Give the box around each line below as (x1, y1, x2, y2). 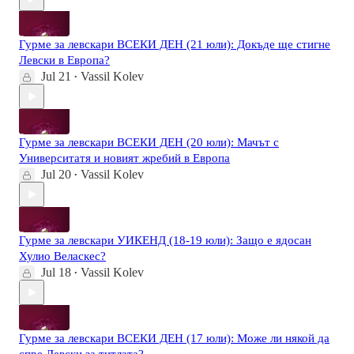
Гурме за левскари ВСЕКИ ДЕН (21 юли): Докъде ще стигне (19, 38, 330, 51)
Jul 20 (41, 168, 71, 182)
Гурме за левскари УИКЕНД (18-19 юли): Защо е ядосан (19, 234, 311, 247)
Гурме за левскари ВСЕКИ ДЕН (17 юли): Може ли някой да (19, 332, 330, 345)
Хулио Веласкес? (19, 250, 106, 263)
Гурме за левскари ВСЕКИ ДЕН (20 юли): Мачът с (19, 136, 279, 149)
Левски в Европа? (19, 54, 110, 67)
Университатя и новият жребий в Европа (19, 152, 230, 165)
